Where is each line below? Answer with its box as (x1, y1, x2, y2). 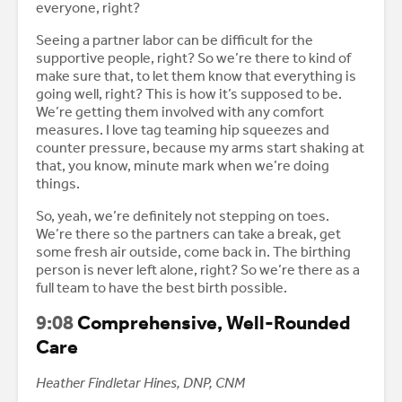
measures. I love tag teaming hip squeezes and (36, 121, 329, 139)
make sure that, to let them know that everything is (36, 67, 356, 85)
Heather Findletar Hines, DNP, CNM (36, 374, 248, 392)
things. (36, 175, 83, 193)
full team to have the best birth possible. (36, 279, 290, 297)
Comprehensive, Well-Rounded (74, 311, 350, 336)
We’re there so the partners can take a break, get (36, 225, 341, 243)
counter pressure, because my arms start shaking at (36, 139, 364, 157)
